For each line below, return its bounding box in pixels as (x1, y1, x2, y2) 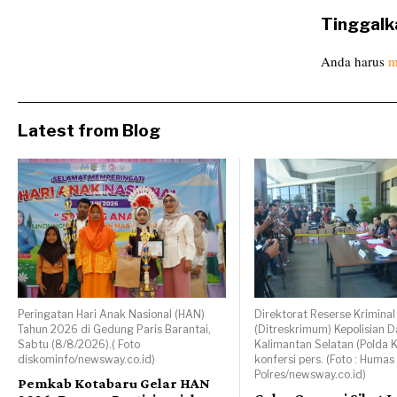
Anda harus (321, 52, 388, 71)
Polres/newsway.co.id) (254, 367, 367, 381)
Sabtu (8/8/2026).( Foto (18, 337, 140, 351)
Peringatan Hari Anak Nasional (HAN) (18, 307, 205, 321)
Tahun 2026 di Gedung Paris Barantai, (18, 322, 211, 336)
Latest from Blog (18, 121, 160, 142)
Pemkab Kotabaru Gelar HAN (18, 374, 210, 392)
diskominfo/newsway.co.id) (18, 352, 155, 366)
